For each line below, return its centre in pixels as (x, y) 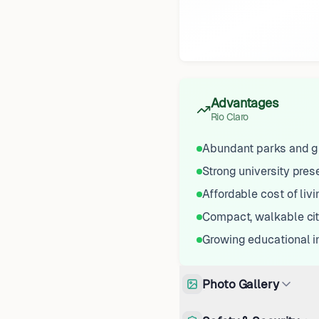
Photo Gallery (241, 284)
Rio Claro (230, 117)
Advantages (245, 103)
